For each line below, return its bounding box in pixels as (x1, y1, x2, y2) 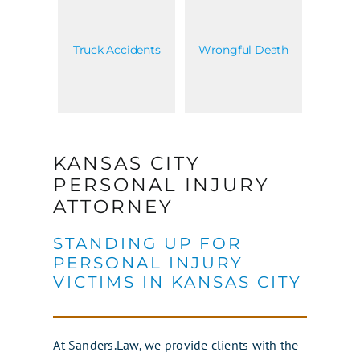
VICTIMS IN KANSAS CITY (53, 272, 303, 292)
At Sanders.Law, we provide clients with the (53, 336, 299, 353)
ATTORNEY (53, 194, 174, 218)
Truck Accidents (72, 42, 161, 57)
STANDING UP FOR (53, 233, 243, 253)
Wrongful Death (198, 42, 288, 57)
